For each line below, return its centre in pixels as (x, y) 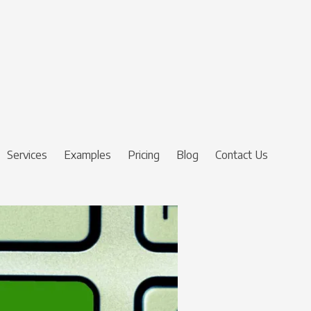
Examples (87, 155)
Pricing (144, 155)
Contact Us (242, 155)
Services (27, 155)
